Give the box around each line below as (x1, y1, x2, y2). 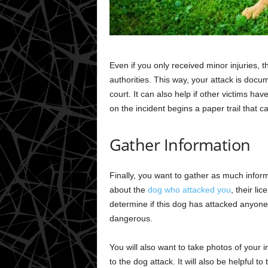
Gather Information (109, 133, 251, 156)
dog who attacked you (147, 184, 231, 194)
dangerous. (109, 213, 153, 223)
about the (109, 184, 148, 194)
